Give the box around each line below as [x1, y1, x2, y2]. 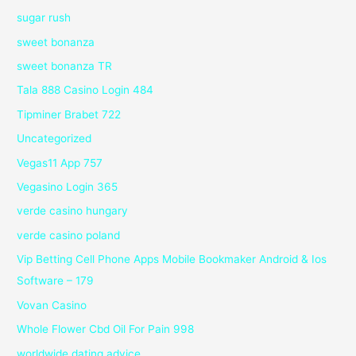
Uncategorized [17, 132, 92, 145]
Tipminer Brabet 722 [17, 107, 122, 121]
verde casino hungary [17, 204, 129, 218]
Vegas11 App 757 [17, 156, 103, 169]
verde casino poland [17, 228, 121, 242]
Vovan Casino [17, 298, 87, 311]
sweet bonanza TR [17, 60, 113, 73]
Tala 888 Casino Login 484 [17, 83, 154, 97]
